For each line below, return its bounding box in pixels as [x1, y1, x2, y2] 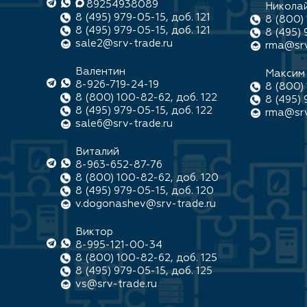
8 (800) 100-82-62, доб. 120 [75, 173, 219, 183]
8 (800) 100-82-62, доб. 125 [75, 253, 217, 263]
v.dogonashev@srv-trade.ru [75, 199, 216, 209]
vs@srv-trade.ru [75, 279, 157, 289]
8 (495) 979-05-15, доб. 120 [75, 186, 214, 196]
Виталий [75, 147, 119, 157]
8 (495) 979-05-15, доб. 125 [75, 266, 212, 276]
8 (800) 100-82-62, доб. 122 [75, 93, 217, 103]
